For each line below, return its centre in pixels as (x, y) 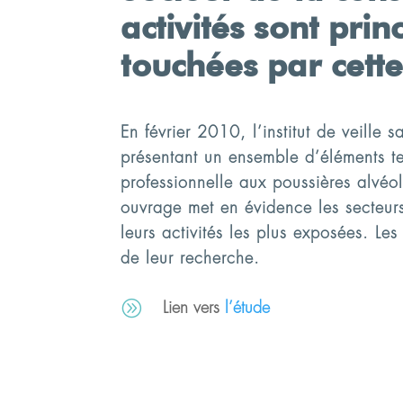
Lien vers (194, 308)
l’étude (248, 308)
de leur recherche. (191, 258)
